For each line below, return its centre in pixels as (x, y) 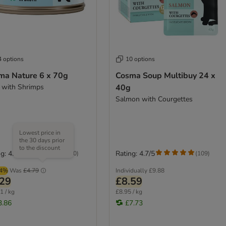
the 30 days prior (42, 140)
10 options (140, 59)
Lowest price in (40, 132)
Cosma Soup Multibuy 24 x (165, 75)
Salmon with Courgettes (154, 99)
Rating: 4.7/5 (135, 153)
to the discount (40, 148)
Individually (131, 170)
